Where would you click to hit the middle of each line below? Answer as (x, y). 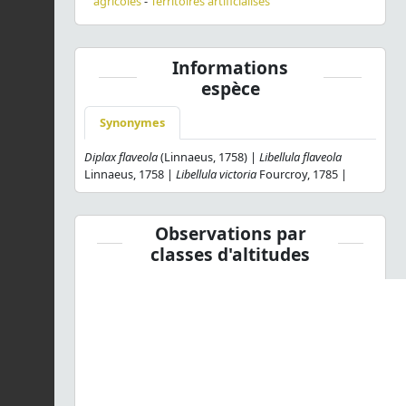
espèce (230, 88)
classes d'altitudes (230, 254)
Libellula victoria (216, 174)
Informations (230, 67)
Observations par (230, 233)
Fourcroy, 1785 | (302, 174)
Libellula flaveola (300, 156)
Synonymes (132, 122)
